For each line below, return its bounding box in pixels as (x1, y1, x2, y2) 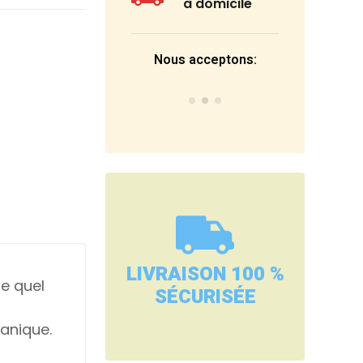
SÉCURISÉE (154, 283, 256, 312)
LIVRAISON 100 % (126, 260, 284, 289)
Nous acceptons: (153, 50, 257, 70)
